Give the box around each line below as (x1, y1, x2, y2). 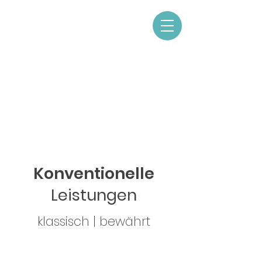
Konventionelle (33, 163, 154, 184)
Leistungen (50, 184, 137, 206)
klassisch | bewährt (37, 213, 150, 230)
